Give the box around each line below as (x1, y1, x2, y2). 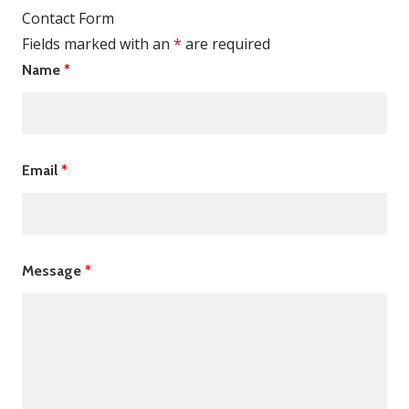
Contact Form (22, 7, 114, 28)
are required (182, 33, 270, 54)
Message (22, 261, 85, 279)
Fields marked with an (22, 33, 173, 54)
